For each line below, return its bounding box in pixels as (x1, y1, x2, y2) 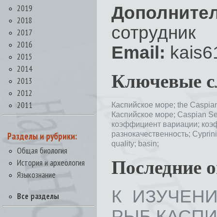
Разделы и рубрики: (7, 130, 77, 142)
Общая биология (17, 145, 67, 156)
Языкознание (17, 169, 56, 180)
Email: (111, 42, 165, 62)
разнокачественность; (111, 130, 192, 138)
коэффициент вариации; (111, 120, 201, 128)
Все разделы (17, 190, 59, 201)
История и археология (17, 157, 85, 168)
